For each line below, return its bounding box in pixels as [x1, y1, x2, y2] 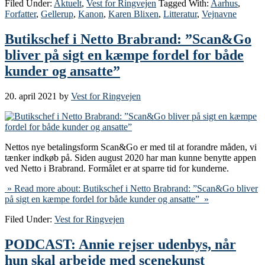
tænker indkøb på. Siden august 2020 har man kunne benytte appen [5, 153, 256, 163]
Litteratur [163, 9, 197, 20]
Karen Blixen [108, 9, 159, 20]
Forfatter [5, 9, 36, 20]
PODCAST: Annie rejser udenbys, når [5, 237, 236, 253]
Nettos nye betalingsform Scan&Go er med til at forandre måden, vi [5, 142, 257, 153]
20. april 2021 [5, 91, 57, 102]
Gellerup [41, 9, 73, 20]
